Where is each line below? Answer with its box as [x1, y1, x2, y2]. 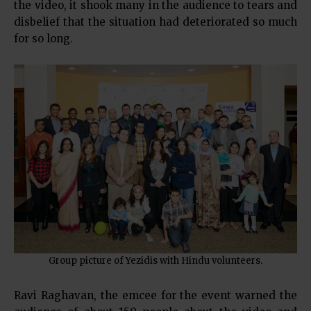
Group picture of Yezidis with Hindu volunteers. [49, 255, 262, 267]
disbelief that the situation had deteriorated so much [14, 15, 297, 28]
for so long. [14, 31, 73, 45]
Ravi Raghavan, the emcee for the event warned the [14, 289, 297, 303]
